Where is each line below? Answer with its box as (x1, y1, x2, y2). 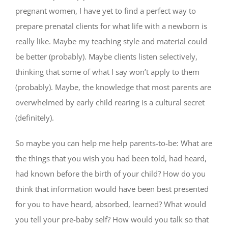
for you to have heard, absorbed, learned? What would (15, 199, 206, 210)
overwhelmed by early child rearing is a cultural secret (15, 97, 205, 108)
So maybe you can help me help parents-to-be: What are (15, 138, 212, 149)
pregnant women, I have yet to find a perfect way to (15, 6, 196, 16)
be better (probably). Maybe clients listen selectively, (15, 51, 197, 62)
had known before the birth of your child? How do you (15, 168, 206, 179)
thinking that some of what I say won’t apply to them (15, 67, 199, 77)
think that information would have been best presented (15, 184, 209, 194)
